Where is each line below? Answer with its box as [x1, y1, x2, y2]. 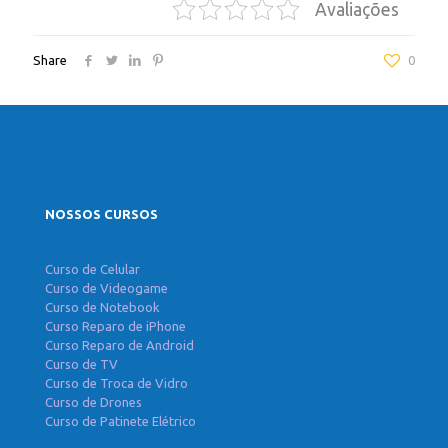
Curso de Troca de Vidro [45, 376, 188, 390]
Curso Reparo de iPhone [45, 319, 186, 333]
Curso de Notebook [45, 300, 160, 314]
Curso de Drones [45, 395, 142, 409]
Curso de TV [45, 357, 118, 371]
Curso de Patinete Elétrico [45, 414, 196, 428]
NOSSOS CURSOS [45, 207, 158, 221]
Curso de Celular [45, 262, 140, 276]
